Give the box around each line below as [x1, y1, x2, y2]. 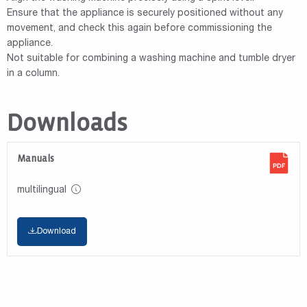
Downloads [7, 110, 127, 136]
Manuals [17, 153, 54, 164]
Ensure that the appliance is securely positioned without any [7, 8, 283, 19]
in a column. [7, 69, 60, 79]
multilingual [17, 185, 66, 195]
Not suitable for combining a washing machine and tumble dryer [7, 53, 295, 64]
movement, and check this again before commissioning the [7, 23, 272, 34]
